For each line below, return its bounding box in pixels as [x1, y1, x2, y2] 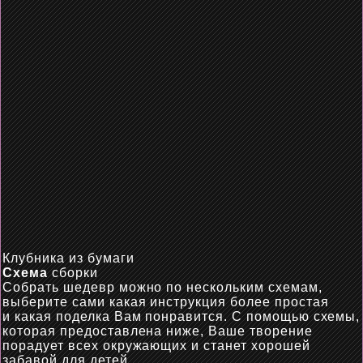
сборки [48, 266, 98, 280]
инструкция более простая [146, 295, 329, 309]
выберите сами [2, 295, 109, 309]
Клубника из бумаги [2, 251, 135, 265]
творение [245, 324, 313, 338]
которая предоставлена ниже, [2, 324, 209, 338]
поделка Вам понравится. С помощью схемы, [51, 310, 361, 323]
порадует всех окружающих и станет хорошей [2, 339, 310, 352]
